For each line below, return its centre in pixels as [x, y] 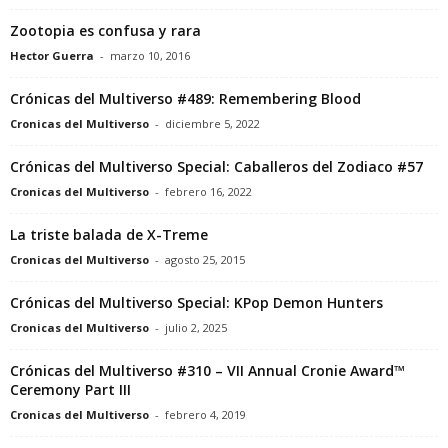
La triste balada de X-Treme [109, 234]
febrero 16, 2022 [208, 191]
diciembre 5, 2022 [212, 123]
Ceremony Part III [70, 389]
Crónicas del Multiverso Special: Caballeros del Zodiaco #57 [216, 166]
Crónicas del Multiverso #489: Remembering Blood [185, 98]
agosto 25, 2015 [205, 259]
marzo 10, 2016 [150, 55]
